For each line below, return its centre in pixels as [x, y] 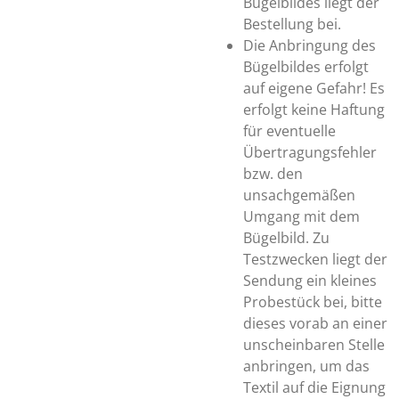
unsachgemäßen [299, 195]
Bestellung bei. [292, 24]
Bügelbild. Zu [286, 238]
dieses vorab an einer [315, 323]
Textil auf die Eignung [314, 387]
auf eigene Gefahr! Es [314, 88]
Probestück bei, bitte [313, 302]
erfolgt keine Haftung [314, 110]
